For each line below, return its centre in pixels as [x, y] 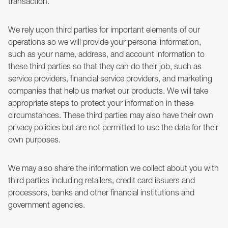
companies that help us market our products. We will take [108, 91]
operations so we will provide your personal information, [105, 42]
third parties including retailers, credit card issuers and [102, 180]
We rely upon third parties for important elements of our [104, 30]
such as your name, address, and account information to [106, 54]
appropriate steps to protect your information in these [101, 103]
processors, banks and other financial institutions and [101, 192]
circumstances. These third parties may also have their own [111, 115]
